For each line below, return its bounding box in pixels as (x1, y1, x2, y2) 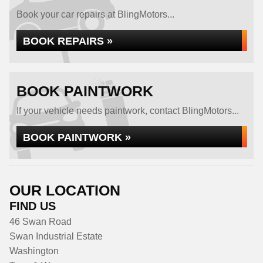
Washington (9, 246, 59, 256)
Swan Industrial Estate (9, 231, 103, 241)
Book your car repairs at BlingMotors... (16, 9, 174, 19)
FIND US (9, 200, 56, 213)
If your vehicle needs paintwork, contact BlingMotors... (16, 106, 239, 116)
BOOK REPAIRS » (23, 35, 113, 47)
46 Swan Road (9, 217, 72, 227)
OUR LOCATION (9, 182, 120, 198)
